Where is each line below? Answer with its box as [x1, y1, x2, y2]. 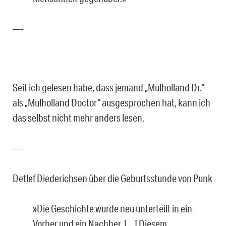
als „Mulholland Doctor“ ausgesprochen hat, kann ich [13, 96, 210, 108]
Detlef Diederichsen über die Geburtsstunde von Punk [13, 172, 212, 184]
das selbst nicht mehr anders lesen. [13, 111, 144, 124]
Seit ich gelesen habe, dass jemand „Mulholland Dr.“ [13, 81, 204, 93]
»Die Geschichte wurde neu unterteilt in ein [33, 202, 192, 214]
